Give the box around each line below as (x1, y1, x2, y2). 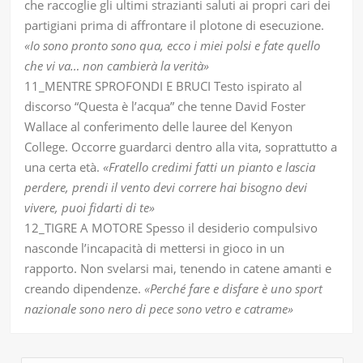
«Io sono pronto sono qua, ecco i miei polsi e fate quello (24, 37, 321, 54)
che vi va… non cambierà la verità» (24, 58, 210, 75)
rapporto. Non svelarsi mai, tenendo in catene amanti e (24, 260, 332, 277)
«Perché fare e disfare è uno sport (144, 280, 323, 297)
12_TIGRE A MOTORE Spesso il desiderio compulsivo (24, 220, 318, 237)
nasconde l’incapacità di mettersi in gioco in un (24, 240, 285, 257)
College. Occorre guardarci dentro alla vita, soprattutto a (24, 139, 338, 156)
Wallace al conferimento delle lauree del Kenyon (24, 118, 293, 135)
